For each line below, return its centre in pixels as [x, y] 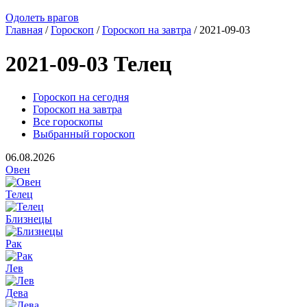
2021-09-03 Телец [88, 63]
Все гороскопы [68, 122]
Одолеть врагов [42, 18]
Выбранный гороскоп [84, 134]
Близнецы [29, 219]
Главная [24, 30]
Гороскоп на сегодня [81, 97]
